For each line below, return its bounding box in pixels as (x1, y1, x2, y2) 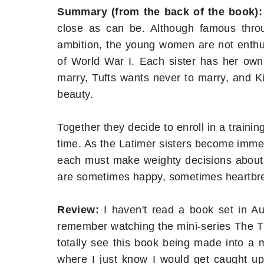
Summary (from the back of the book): (57, 5, 263, 18)
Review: (57, 203, 99, 216)
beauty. (57, 88, 93, 100)
